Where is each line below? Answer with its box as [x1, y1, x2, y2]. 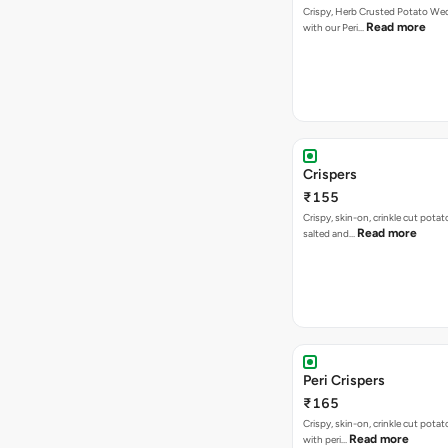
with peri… [303, 433, 349, 446]
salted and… [303, 227, 357, 240]
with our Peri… [303, 21, 366, 34]
